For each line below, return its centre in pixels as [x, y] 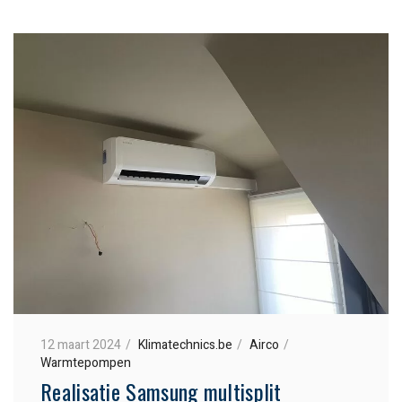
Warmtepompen [86, 363]
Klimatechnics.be [185, 345]
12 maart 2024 [81, 345]
